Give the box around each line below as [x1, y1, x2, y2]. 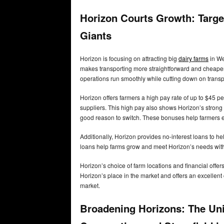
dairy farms [178, 53, 208, 62]
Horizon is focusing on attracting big [80, 53, 178, 62]
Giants [80, 28, 111, 43]
